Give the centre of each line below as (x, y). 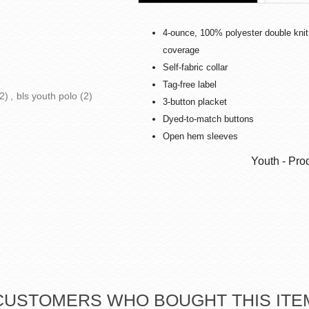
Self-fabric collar (195, 68)
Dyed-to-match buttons (208, 119)
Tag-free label (190, 85)
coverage (181, 50)
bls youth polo (47, 96)
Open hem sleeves (200, 137)
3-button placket (195, 102)
